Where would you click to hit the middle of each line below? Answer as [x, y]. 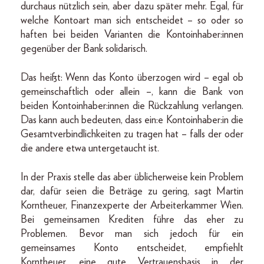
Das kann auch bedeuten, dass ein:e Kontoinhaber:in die [132, 121]
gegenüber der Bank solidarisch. [84, 49]
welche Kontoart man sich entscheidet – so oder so [132, 21]
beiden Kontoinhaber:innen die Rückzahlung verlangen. [132, 106]
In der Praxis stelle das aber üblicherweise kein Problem [132, 178]
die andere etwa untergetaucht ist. [90, 149]
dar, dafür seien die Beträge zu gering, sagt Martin [132, 192]
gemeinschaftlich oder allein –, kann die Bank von [132, 92]
